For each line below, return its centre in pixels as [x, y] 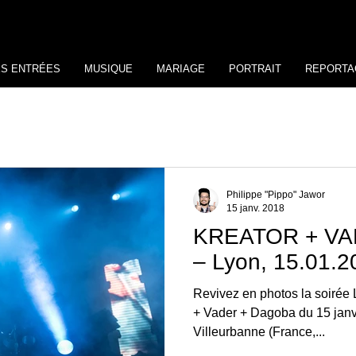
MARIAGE [181, 69]
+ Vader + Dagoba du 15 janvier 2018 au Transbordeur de [246, 313]
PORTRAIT [255, 69]
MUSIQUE [108, 69]
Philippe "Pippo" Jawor [276, 195]
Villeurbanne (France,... [259, 332]
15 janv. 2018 [255, 208]
